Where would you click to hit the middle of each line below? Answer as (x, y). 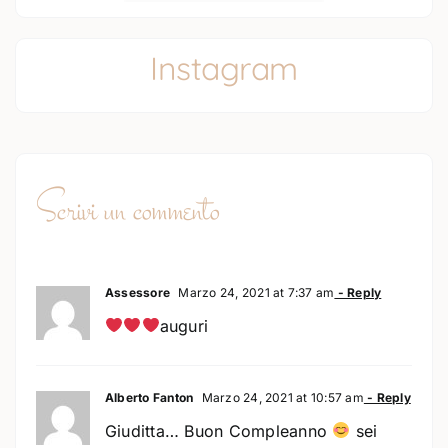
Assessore (137, 292)
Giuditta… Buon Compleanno (218, 430)
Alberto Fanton (149, 397)
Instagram (224, 67)
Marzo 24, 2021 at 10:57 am (281, 397)
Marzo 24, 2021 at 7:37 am (255, 292)
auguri (184, 325)
